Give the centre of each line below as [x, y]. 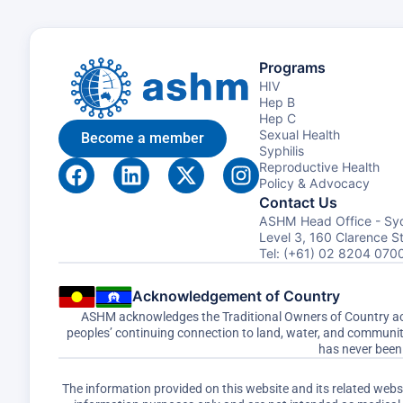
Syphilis [282, 151]
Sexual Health [300, 134]
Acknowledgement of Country [236, 296]
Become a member [143, 138]
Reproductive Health [319, 167]
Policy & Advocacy [314, 183]
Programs [292, 67]
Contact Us [298, 202]
